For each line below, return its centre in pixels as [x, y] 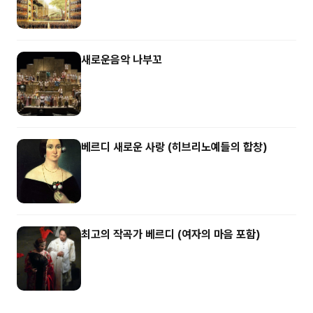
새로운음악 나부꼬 [122, 60]
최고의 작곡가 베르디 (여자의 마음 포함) [171, 234]
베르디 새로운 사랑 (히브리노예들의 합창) [174, 147]
